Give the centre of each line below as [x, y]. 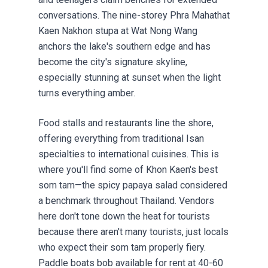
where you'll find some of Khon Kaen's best [128, 170]
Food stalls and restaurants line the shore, [126, 123]
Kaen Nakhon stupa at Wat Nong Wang [118, 31]
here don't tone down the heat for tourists [124, 216]
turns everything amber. [87, 93]
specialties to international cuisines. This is [129, 154]
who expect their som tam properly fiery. [122, 247]
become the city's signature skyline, [113, 62]
